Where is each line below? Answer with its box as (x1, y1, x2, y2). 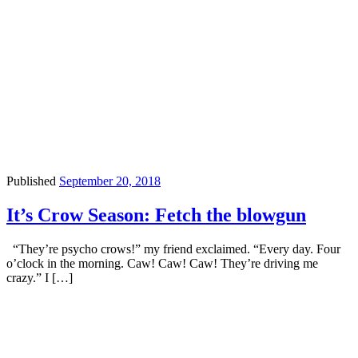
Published (6, 173, 59, 188)
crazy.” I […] (6, 270, 73, 284)
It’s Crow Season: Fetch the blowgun (6, 204, 306, 225)
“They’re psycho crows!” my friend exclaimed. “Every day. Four (6, 241, 340, 256)
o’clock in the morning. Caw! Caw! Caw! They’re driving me (6, 256, 318, 270)
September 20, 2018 (59, 173, 161, 188)
